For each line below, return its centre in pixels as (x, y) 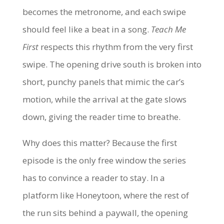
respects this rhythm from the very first (115, 47)
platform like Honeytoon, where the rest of (105, 195)
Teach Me (168, 29)
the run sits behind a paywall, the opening (105, 213)
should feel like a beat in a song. (86, 29)
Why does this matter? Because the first (99, 143)
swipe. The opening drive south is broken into (112, 64)
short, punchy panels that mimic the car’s (103, 82)
